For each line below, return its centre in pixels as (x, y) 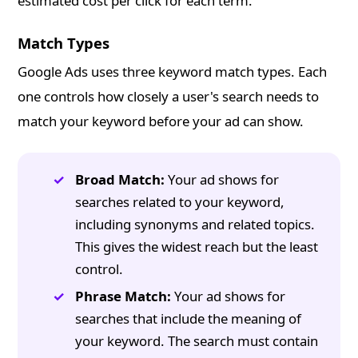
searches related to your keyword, (180, 202)
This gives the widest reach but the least (197, 247)
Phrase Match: (123, 296)
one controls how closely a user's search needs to (169, 97)
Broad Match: (120, 180)
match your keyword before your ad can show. (161, 121)
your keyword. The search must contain (197, 341)
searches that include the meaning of (189, 319)
